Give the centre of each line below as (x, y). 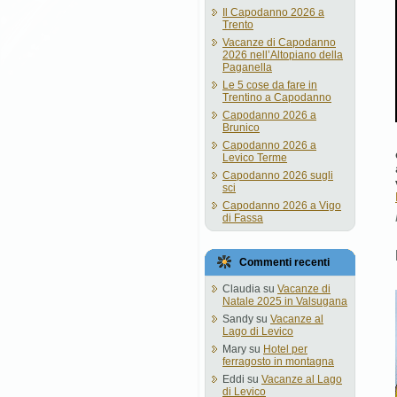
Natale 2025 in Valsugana (285, 301)
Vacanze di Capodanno (279, 43)
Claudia (241, 289)
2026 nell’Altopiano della (283, 55)
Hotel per (285, 349)
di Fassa (243, 218)
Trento (238, 25)
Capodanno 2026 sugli (278, 175)
